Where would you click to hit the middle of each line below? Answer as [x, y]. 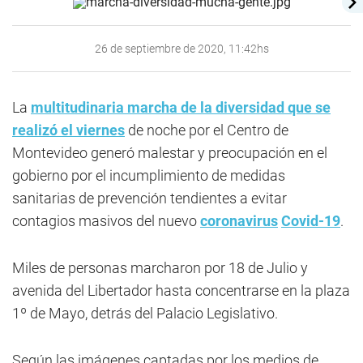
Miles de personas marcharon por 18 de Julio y [160, 268]
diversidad [250, 107]
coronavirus [239, 221]
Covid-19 [311, 221]
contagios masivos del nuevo [106, 221]
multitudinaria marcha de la [123, 107]
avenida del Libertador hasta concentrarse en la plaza [181, 290]
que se [307, 107]
